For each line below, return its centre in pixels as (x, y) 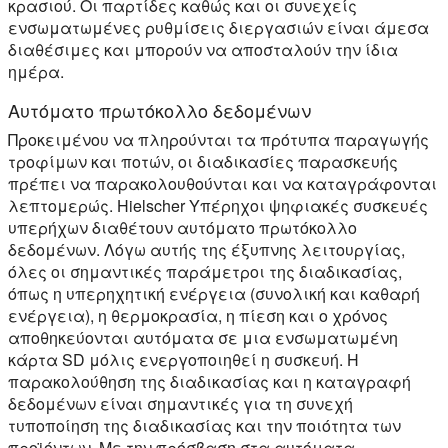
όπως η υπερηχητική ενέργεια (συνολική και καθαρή (214, 293)
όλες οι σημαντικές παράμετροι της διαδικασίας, (205, 271)
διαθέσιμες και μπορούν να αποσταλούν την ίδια (203, 49)
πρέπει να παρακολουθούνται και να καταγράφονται (222, 183)
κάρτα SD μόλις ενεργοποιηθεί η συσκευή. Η (183, 359)
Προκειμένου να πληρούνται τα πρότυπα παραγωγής (218, 139)
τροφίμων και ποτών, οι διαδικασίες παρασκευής (203, 161)
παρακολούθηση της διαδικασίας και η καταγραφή (209, 381)
